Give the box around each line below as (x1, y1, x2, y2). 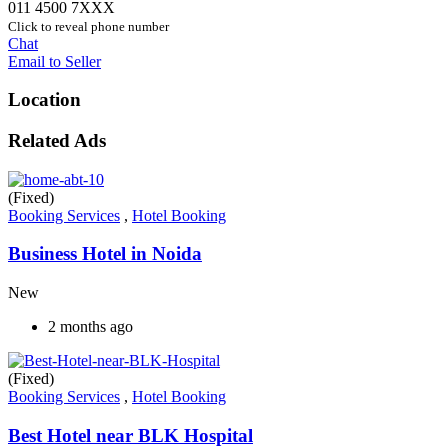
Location (8, 89, 81, 111)
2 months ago (48, 318, 133, 336)
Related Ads (8, 129, 106, 151)
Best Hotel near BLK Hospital (8, 424, 253, 446)
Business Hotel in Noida (8, 243, 202, 265)
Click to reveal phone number (8, 18, 169, 34)
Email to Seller (8, 52, 101, 70)
